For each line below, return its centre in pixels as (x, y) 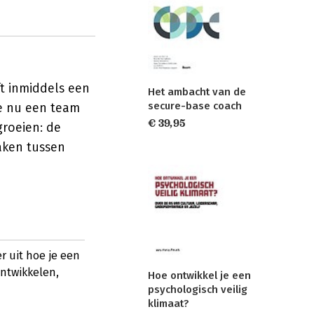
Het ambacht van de (197, 92)
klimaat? (168, 303)
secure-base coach (195, 106)
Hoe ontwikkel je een (199, 275)
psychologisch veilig (198, 289)
